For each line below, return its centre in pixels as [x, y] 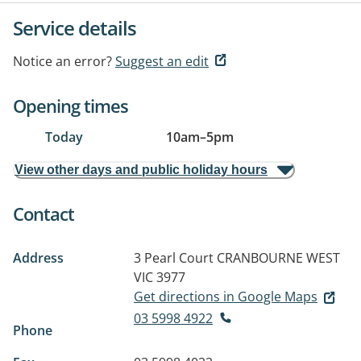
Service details [75, 28]
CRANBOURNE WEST [278, 258]
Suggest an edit [162, 61]
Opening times [71, 106]
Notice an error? [62, 61]
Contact [44, 214]
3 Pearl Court [174, 258]
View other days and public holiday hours [141, 170]
